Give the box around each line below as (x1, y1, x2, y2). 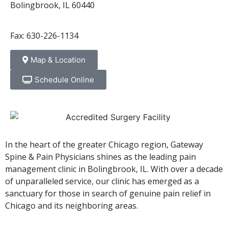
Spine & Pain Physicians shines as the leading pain (5, 151, 196, 162)
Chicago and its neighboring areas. (5, 199, 138, 211)
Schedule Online (35, 75, 94, 84)
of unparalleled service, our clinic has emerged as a (5, 175, 199, 187)
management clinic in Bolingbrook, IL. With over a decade (5, 163, 223, 175)
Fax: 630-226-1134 (10, 30, 78, 41)
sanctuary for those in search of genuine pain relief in (5, 187, 211, 199)
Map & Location (31, 55, 85, 65)
